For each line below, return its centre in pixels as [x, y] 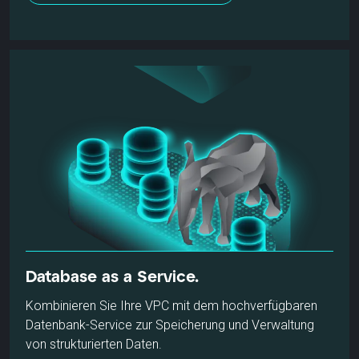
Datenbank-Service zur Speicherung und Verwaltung [170, 325]
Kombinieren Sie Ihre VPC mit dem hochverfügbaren [171, 305]
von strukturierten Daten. [94, 344]
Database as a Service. [112, 275]
